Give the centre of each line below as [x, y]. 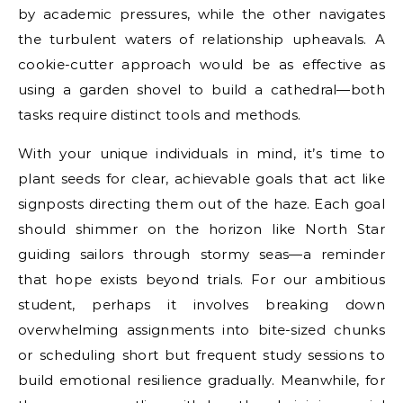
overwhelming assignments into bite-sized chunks [201, 329]
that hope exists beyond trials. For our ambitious [201, 279]
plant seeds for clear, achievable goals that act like [201, 178]
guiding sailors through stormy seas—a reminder [201, 254]
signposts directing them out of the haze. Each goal [201, 203]
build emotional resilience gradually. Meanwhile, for [201, 380]
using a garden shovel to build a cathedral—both [201, 89]
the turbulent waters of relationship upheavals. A [201, 39]
